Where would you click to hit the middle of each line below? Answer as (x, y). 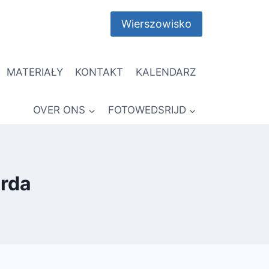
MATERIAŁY (35, 72)
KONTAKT (99, 72)
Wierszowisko (156, 24)
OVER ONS (59, 110)
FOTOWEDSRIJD (147, 110)
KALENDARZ (166, 72)
